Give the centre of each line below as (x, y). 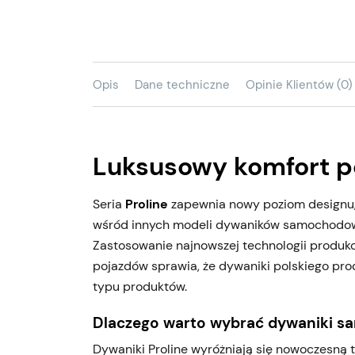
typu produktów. (140, 286)
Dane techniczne (182, 85)
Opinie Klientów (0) (299, 85)
